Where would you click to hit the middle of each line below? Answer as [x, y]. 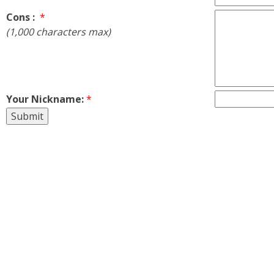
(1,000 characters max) [58, 31]
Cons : [22, 17]
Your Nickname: [45, 99]
